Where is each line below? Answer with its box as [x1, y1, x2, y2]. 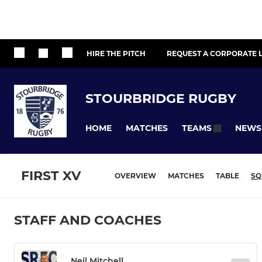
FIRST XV [21, 168, 81, 184]
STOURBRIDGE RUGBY [85, 90, 236, 106]
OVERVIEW [115, 171, 156, 181]
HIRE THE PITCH [87, 49, 146, 58]
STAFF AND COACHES [14, 212, 161, 229]
